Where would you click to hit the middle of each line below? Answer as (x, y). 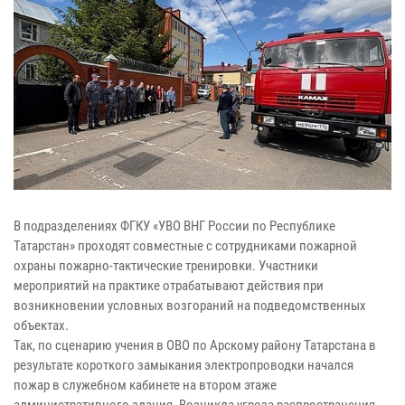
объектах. (41, 325)
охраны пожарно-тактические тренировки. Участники (166, 265)
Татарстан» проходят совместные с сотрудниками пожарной (185, 245)
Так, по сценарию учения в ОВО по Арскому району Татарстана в (195, 345)
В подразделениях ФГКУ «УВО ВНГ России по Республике (174, 226)
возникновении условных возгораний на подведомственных (190, 305)
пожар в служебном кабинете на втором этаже (145, 385)
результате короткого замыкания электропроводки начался (184, 365)
